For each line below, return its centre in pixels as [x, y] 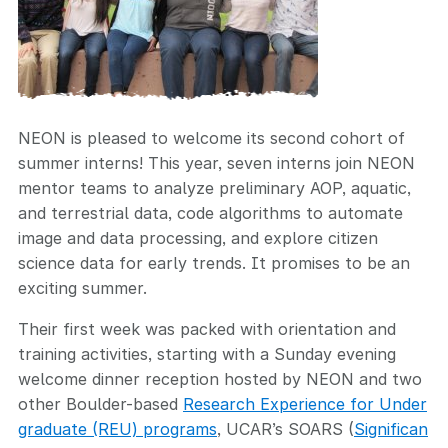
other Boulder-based [100, 404]
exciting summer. [82, 288]
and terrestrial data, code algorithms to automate [210, 213]
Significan [391, 429]
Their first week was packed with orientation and [207, 329]
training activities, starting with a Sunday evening [207, 354]
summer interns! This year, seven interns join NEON [216, 163]
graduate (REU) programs [117, 429]
